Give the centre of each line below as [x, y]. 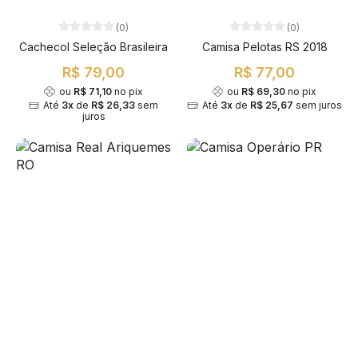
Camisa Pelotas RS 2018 [265, 46]
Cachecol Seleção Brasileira [93, 46]
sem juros [317, 105]
